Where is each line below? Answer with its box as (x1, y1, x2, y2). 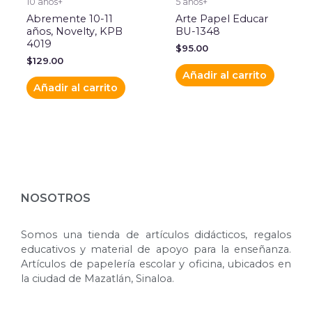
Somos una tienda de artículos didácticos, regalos (21, 228, 291, 241)
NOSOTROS (21, 192, 91, 205)
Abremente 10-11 (26, 12, 113, 25)
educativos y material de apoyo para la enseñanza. (21, 242, 291, 256)
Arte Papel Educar (175, 12, 268, 25)
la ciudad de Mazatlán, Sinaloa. (21, 272, 174, 285)
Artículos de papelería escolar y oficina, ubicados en (21, 257, 291, 270)
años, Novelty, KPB (26, 24, 123, 38)
